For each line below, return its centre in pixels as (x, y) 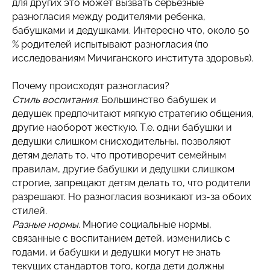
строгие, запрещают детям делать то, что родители (131, 183)
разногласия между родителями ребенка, (109, 17)
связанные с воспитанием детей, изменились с (121, 238)
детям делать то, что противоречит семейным (119, 155)
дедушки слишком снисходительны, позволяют (121, 141)
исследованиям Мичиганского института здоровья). (133, 58)
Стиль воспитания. (57, 100)
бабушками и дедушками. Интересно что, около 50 (131, 30)
